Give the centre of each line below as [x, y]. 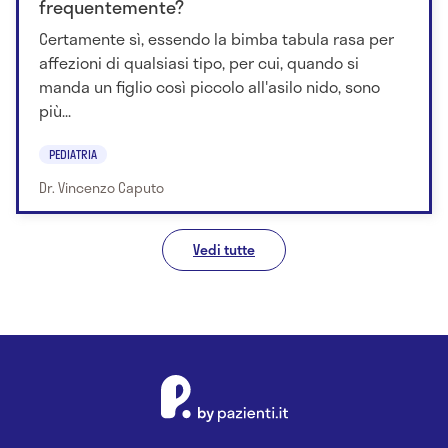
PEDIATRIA [73, 153]
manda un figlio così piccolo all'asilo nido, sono [209, 87]
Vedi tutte [224, 249]
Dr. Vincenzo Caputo [101, 187]
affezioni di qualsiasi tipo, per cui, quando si [199, 63]
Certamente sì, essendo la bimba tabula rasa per [216, 39]
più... [55, 111]
